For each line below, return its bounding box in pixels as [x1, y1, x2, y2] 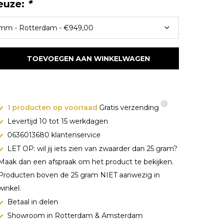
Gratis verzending [97, 103, 161, 112]
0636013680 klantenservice [5, 131, 101, 139]
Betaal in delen [5, 197, 58, 206]
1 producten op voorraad [5, 103, 97, 112]
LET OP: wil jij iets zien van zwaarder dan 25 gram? [5, 144, 177, 153]
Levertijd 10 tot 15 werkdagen [5, 117, 108, 126]
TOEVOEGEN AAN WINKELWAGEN [26, 54, 151, 63]
